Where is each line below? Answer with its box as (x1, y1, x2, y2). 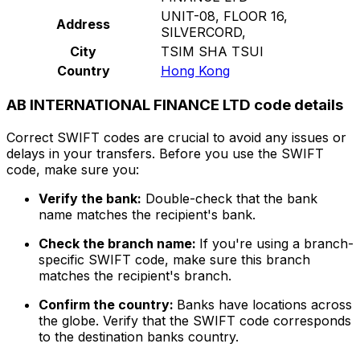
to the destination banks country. (39, 329, 239, 346)
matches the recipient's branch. (39, 268, 231, 284)
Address (56, 15, 110, 32)
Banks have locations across (177, 297, 352, 313)
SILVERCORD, (161, 23, 246, 40)
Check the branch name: (39, 235, 199, 252)
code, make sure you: (6, 162, 139, 178)
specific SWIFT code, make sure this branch (39, 252, 310, 268)
